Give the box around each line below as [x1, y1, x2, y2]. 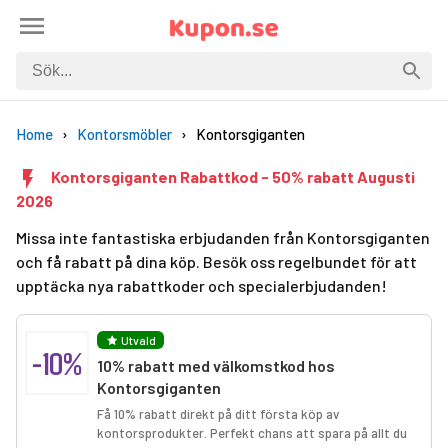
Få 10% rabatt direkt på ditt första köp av [97, 406, 339, 422]
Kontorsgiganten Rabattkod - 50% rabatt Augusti [51, 167, 415, 187]
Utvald [121, 333, 156, 347]
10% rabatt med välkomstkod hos [97, 356, 335, 375]
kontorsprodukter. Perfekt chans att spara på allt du [97, 425, 407, 441]
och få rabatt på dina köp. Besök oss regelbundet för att [16, 252, 417, 271]
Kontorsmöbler [77, 125, 172, 143]
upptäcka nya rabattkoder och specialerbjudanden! [16, 276, 387, 295]
